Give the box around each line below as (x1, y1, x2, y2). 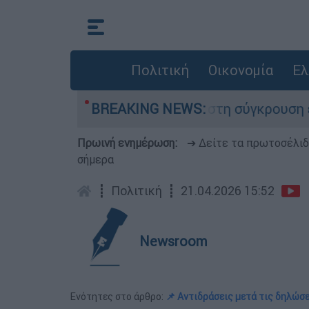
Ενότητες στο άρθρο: (70, 290, 166, 303)
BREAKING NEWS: (91, 100, 206, 117)
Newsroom (139, 232, 208, 250)
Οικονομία (208, 61, 273, 79)
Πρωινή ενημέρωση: (77, 136, 180, 150)
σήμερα (77, 152, 114, 166)
